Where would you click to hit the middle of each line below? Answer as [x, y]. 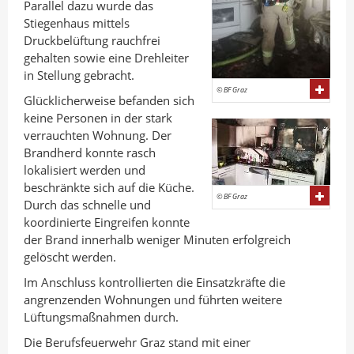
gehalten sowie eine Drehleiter [106, 58]
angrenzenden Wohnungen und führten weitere [153, 299]
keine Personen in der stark [98, 118]
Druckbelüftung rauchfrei [92, 40]
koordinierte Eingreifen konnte [107, 222]
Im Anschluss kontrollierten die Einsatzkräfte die [154, 282]
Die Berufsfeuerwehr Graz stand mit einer [137, 342]
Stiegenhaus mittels [77, 23]
